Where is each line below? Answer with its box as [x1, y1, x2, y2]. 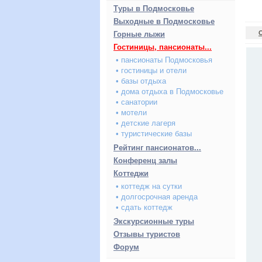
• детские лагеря [116, 119, 175, 127]
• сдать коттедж [116, 203, 173, 212]
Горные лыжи [113, 30, 165, 39]
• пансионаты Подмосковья [116, 56, 212, 64]
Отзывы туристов [113, 230, 180, 239]
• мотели [116, 108, 147, 117]
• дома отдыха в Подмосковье [116, 87, 223, 96]
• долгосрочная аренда [116, 192, 198, 201]
